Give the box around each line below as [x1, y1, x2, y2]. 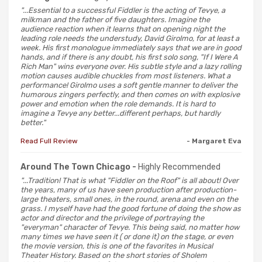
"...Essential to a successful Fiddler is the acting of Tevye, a [20, 5, 225, 15]
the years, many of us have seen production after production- [20, 185, 236, 194]
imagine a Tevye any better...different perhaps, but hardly [20, 108, 220, 118]
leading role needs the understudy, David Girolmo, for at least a [20, 33, 239, 43]
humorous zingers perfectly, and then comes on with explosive [20, 89, 240, 99]
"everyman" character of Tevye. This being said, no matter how [20, 222, 239, 232]
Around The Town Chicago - [20, 161, 138, 172]
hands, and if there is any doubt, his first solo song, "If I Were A [20, 52, 238, 61]
